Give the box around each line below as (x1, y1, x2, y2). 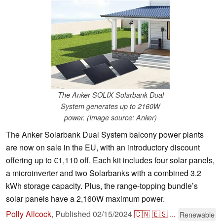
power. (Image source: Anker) (64, 112, 157, 123)
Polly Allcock (6, 208, 51, 220)
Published (55, 208, 93, 220)
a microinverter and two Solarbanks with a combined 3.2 (6, 167, 201, 179)
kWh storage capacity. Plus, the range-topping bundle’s (6, 180, 198, 192)
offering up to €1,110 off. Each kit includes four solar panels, (6, 154, 215, 166)
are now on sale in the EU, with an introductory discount (6, 142, 200, 153)
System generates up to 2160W (61, 101, 160, 111)
